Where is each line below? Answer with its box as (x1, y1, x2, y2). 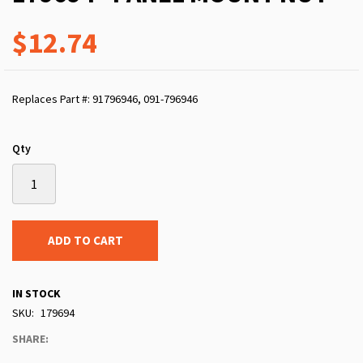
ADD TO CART (47, 233, 123, 249)
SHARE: (12, 331, 49, 347)
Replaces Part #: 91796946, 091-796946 (12, 92, 198, 107)
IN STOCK (12, 286, 61, 301)
